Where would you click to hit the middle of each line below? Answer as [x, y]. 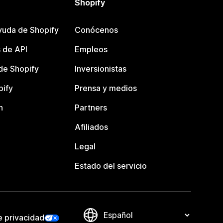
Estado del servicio [111, 166]
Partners [91, 108]
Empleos [91, 50]
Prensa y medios [106, 88]
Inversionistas [101, 69]
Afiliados [92, 127]
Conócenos [97, 30]
